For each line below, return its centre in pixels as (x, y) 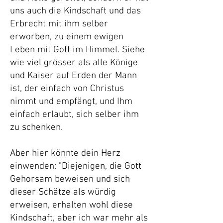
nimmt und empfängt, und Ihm (71, 102)
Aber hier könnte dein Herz (65, 154)
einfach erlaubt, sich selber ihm (74, 115)
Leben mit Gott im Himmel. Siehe (77, 50)
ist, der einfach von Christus (67, 89)
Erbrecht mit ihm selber (59, 24)
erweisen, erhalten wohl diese (71, 205)
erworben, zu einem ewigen (67, 37)
